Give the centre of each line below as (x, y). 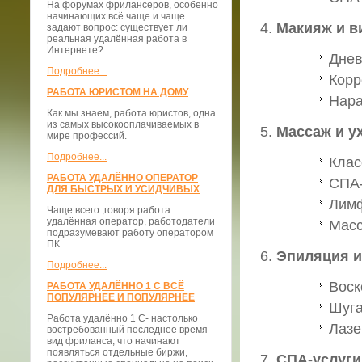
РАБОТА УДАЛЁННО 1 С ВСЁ (116, 286)
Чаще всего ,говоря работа (109, 210)
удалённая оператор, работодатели (131, 221)
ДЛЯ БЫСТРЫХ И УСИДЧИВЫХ (123, 189)
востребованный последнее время (127, 330)
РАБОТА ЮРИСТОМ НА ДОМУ (118, 92)
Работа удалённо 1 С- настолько (122, 318)
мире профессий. (87, 136)
